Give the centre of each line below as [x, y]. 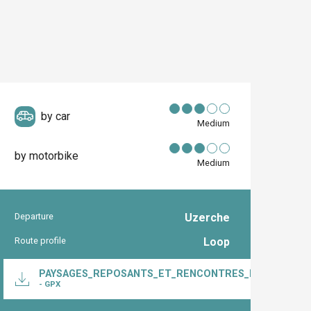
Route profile [41, 240]
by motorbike [47, 155]
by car [56, 116]
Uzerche [207, 218]
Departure [34, 216]
